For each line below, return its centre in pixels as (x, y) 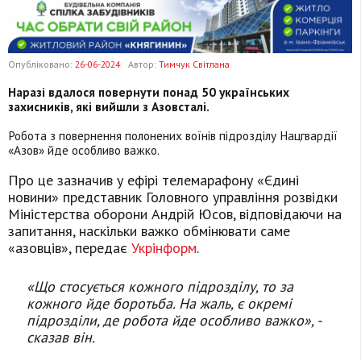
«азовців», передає (70, 248)
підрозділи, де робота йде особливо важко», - (174, 321)
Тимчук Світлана (194, 64)
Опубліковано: (41, 64)
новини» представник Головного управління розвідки (173, 197)
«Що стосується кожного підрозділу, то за (160, 287)
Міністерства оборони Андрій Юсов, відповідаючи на (175, 214)
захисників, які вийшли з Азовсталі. (109, 107)
